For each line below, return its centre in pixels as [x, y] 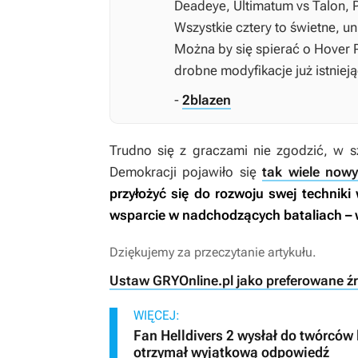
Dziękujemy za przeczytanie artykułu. [213, 252]
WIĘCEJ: [157, 315]
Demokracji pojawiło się [186, 171]
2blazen [207, 99]
